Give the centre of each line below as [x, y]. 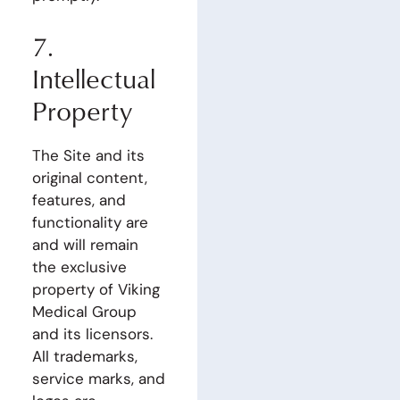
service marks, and [98, 378]
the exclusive [79, 267]
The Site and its [88, 155]
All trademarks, [84, 356]
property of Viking [96, 289]
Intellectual [93, 78]
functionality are [90, 222]
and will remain [85, 244]
